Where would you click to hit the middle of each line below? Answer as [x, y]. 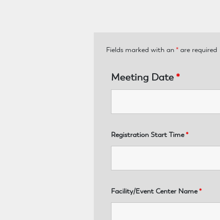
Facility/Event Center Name [155, 191]
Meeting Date [144, 77]
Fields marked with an [141, 49]
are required [198, 49]
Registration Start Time [149, 134]
